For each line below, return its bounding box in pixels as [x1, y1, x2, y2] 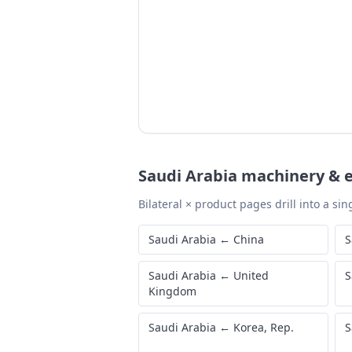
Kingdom [148, 284, 196, 299]
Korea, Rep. [233, 320, 294, 335]
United [233, 268, 269, 283]
